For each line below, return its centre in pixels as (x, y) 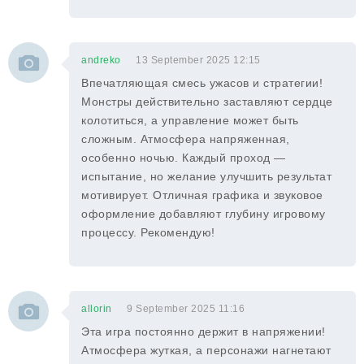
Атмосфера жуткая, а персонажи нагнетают (206, 350)
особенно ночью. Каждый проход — (184, 158)
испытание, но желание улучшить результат (206, 176)
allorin (97, 309)
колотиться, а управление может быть (190, 120)
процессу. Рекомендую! (148, 232)
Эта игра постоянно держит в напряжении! (204, 331)
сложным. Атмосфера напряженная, (186, 139)
